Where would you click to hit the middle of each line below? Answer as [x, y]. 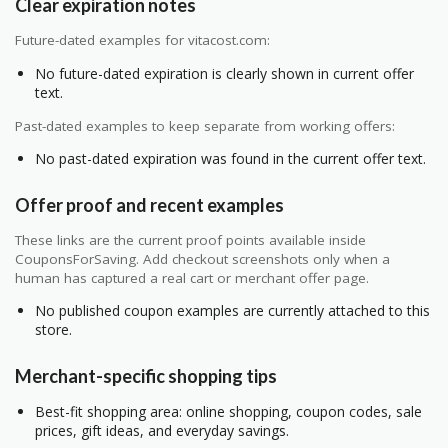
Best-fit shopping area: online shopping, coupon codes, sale [228, 411]
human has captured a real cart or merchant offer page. [192, 277]
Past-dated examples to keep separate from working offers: [205, 125]
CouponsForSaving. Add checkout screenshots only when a [202, 258]
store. [53, 330]
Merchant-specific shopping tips [146, 375]
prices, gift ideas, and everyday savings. [162, 430]
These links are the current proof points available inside [190, 239]
